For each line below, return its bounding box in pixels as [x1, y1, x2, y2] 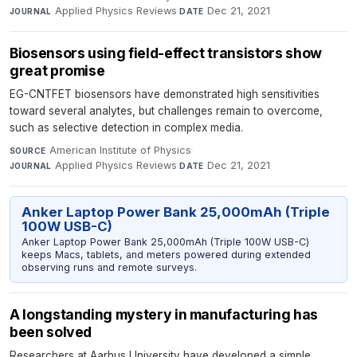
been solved [10, 323, 92, 340]
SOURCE [10, 146, 46, 155]
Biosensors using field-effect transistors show [10, 45, 322, 61]
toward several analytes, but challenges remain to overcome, [10, 104, 323, 117]
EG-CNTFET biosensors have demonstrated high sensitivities [10, 88, 320, 100]
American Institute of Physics [49, 144, 191, 156]
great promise [10, 62, 105, 79]
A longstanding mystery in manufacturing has [10, 305, 318, 323]
